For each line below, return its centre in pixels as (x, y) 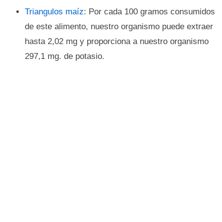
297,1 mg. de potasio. (65, 56)
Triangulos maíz (54, 12)
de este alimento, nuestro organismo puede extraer (119, 27)
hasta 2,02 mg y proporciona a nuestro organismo (117, 41)
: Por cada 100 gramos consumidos (149, 12)
